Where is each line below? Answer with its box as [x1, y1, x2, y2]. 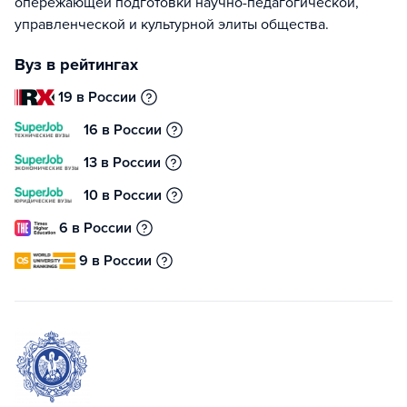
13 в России [84, 154, 161, 172]
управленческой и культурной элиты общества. [15, 15, 329, 34]
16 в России [84, 121, 162, 139]
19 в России [58, 88, 137, 106]
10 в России [84, 186, 162, 204]
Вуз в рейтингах [15, 55, 138, 74]
